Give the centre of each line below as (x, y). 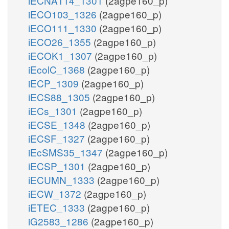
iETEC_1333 (58, 207)
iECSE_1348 (58, 124)
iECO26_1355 (61, 41)
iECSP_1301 (58, 166)
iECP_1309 (55, 83)
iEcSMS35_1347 (67, 152)
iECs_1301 (54, 110)
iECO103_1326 (64, 14)
